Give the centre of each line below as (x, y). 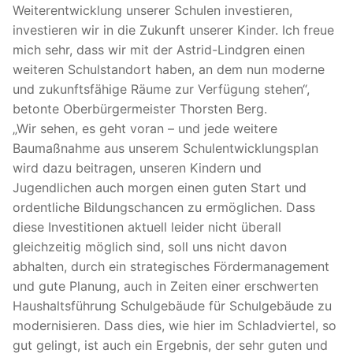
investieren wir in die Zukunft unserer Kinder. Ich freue (173, 30)
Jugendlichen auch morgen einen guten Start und (160, 188)
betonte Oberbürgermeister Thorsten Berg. (140, 109)
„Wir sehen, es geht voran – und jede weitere (145, 129)
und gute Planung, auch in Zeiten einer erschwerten (165, 286)
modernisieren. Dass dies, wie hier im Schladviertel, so (175, 326)
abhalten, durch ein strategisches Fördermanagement (171, 267)
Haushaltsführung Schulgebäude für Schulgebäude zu (172, 306)
